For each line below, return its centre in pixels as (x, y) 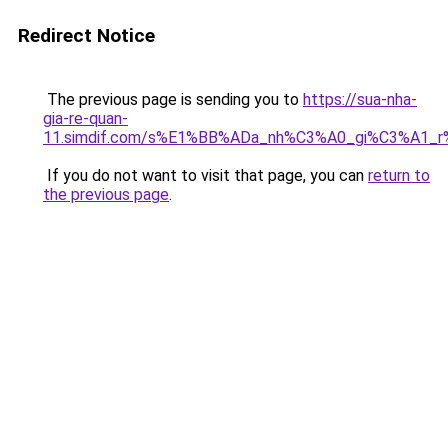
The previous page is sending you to (173, 99)
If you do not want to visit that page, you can (205, 175)
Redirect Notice (86, 35)
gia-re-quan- (85, 118)
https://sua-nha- (360, 99)
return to (399, 175)
